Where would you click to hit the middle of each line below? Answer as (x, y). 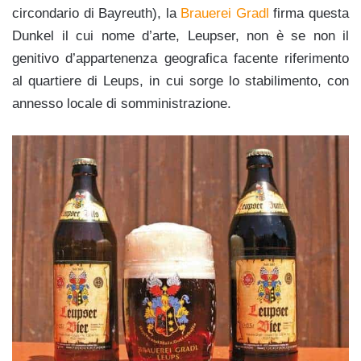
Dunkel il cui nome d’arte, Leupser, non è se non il (180, 35)
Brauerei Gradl (225, 13)
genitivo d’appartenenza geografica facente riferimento (180, 58)
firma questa (309, 13)
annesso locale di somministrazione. (122, 103)
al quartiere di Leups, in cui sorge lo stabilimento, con (180, 81)
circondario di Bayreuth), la (97, 13)
